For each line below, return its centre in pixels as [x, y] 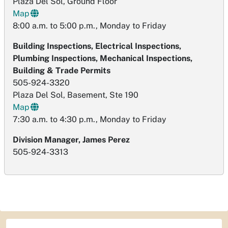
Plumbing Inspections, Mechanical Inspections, [103, 59]
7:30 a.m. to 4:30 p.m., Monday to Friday [90, 120]
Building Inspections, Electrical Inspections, [97, 46]
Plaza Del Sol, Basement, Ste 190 [76, 95]
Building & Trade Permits [62, 71]
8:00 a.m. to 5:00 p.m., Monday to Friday [90, 26]
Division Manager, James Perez [71, 140]
